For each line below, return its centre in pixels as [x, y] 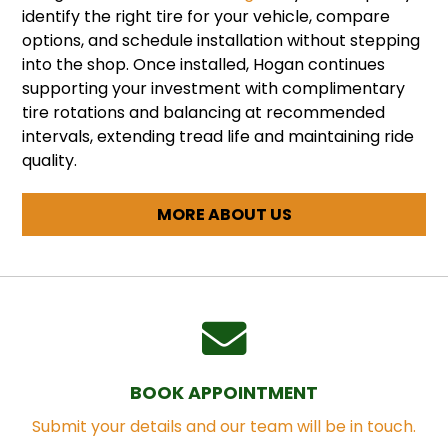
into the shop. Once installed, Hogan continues [204, 64]
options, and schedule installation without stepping [221, 40]
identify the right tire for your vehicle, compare [206, 16]
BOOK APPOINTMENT [224, 392]
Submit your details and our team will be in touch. [224, 426]
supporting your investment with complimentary [214, 88]
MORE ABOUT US [224, 214]
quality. [50, 160]
